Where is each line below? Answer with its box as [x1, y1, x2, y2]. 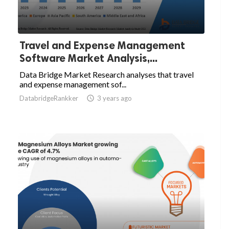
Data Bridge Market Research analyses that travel [19, 70, 194, 80]
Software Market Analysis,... [19, 52, 157, 65]
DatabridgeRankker [19, 94, 78, 103]
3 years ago [97, 94, 132, 103]
